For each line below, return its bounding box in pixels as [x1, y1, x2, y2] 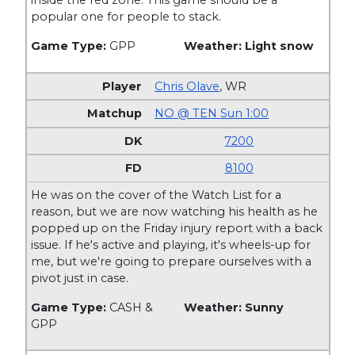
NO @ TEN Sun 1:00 [155, 106, 269, 121]
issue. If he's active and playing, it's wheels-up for [31, 237, 311, 252]
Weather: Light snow [183, 39, 313, 54]
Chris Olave [155, 78, 220, 94]
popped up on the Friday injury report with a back [31, 220, 323, 235]
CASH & [109, 300, 154, 315]
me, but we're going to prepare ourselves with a [31, 254, 312, 269]
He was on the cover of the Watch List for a [31, 187, 282, 202]
